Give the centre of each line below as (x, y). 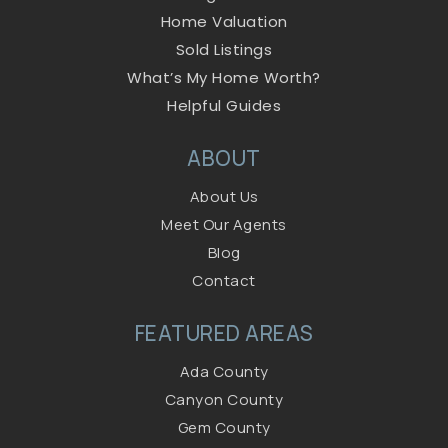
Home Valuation (224, 21)
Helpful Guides (224, 105)
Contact (224, 280)
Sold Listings (224, 49)
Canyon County (224, 399)
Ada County (224, 371)
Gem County (224, 427)
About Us (224, 196)
